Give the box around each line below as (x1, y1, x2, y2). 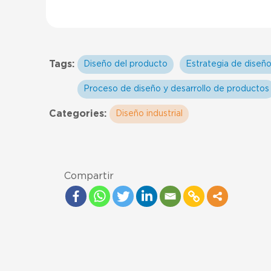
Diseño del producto (83, 60, 168, 68)
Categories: (49, 109, 106, 119)
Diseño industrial (116, 109, 183, 118)
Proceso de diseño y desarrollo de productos (83, 85, 269, 93)
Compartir (64, 171, 114, 181)
